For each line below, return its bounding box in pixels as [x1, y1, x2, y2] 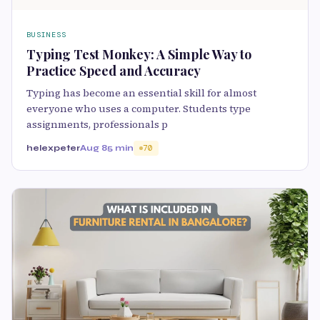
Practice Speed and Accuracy [26, 62, 201, 80]
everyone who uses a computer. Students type [26, 101, 251, 116]
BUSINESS [26, 30, 66, 40]
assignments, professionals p [26, 117, 168, 132]
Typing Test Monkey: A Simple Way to [26, 46, 251, 64]
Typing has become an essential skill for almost [26, 86, 256, 101]
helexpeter [26, 143, 80, 154]
